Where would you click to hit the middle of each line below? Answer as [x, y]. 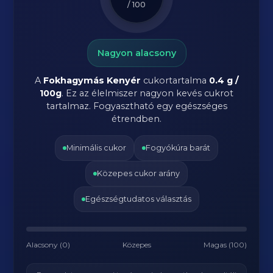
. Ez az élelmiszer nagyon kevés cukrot [147, 93]
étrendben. [136, 119]
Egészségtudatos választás [138, 199]
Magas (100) [225, 245]
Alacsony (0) [48, 245]
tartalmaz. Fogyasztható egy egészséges [136, 106]
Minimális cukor [96, 148]
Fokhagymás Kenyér [92, 80]
